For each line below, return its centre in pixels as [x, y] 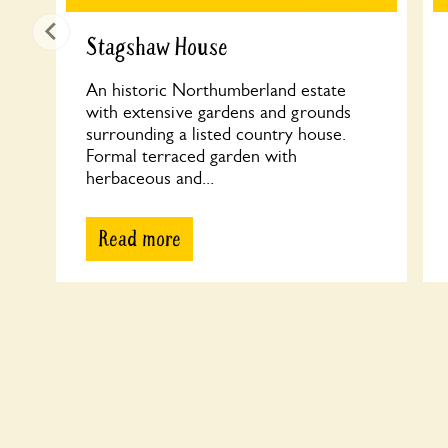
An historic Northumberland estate [216, 90]
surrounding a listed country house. [216, 134]
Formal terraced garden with [191, 156]
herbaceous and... [150, 178]
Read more [139, 239]
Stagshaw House [157, 47]
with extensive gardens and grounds [218, 112]
